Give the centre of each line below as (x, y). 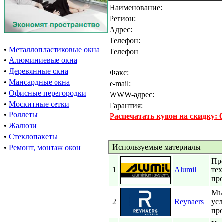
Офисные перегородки (48, 93)
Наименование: (138, 8)
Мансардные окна (39, 82)
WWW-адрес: (132, 94)
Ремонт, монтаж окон (45, 147)
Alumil (185, 170)
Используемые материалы (156, 147)
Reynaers (189, 201)
